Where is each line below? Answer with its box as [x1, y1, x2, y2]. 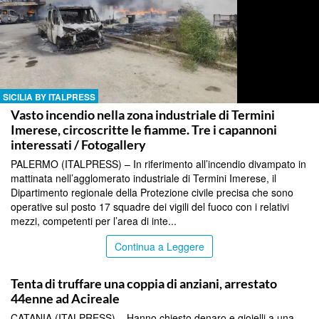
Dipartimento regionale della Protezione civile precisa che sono [11, 184, 293, 199]
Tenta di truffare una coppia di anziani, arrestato [11, 275, 277, 291]
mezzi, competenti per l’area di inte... [11, 213, 177, 228]
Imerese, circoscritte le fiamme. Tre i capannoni [11, 121, 277, 137]
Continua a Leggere [115, 239, 204, 253]
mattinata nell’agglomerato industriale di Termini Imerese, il [11, 170, 276, 185]
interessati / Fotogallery [11, 136, 146, 152]
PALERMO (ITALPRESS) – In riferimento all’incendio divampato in [11, 156, 306, 171]
